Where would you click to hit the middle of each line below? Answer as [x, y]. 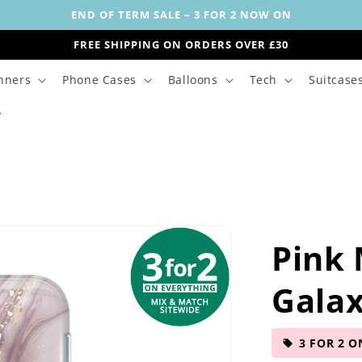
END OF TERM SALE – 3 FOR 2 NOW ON [181, 15]
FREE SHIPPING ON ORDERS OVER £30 [181, 44]
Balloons [193, 80]
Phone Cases [99, 80]
